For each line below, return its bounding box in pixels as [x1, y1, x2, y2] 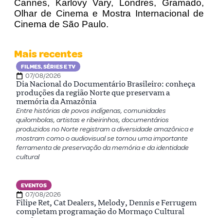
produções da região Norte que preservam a [16, 88, 170, 98]
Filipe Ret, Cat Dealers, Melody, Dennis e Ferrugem [16, 198, 197, 208]
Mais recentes [14, 47, 83, 61]
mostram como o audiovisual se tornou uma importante [16, 134, 188, 144]
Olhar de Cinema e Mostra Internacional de [14, 8, 204, 19]
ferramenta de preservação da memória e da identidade [16, 143, 189, 153]
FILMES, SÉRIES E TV [20, 63, 75, 71]
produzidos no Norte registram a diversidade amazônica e [16, 125, 194, 134]
